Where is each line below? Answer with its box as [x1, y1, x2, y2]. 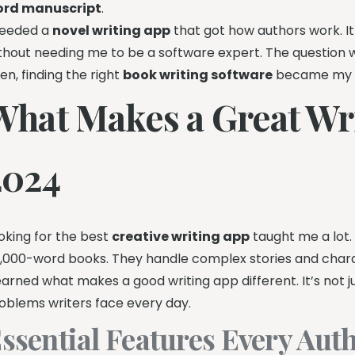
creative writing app [112, 227, 250, 246]
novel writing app [52, 21, 171, 40]
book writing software [123, 66, 273, 84]
